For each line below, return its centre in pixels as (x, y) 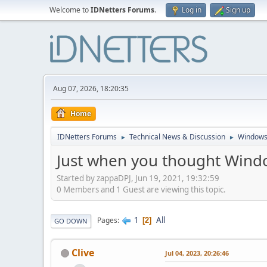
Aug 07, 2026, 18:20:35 (91, 89)
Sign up (238, 10)
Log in (192, 10)
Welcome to (70, 10)
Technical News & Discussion (177, 137)
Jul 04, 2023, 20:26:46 (197, 253)
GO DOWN (71, 221)
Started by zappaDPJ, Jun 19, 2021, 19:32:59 (138, 178)
